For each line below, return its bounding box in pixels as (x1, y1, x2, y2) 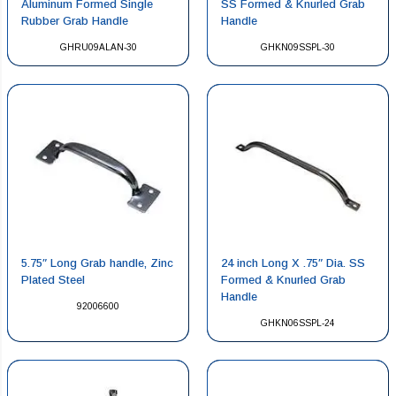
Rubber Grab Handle (21, 14, 128, 28)
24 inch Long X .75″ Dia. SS (221, 256, 365, 270)
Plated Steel (21, 273, 85, 287)
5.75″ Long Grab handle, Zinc (21, 256, 173, 270)
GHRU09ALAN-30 (59, 42, 137, 53)
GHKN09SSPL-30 (261, 42, 335, 53)
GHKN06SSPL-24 (261, 318, 335, 329)
